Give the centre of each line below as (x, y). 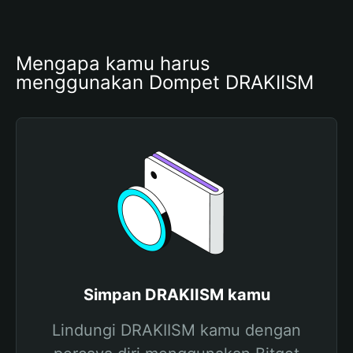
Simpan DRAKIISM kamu (176, 295)
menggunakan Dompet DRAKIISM (165, 82)
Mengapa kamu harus (113, 63)
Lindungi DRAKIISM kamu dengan (176, 330)
